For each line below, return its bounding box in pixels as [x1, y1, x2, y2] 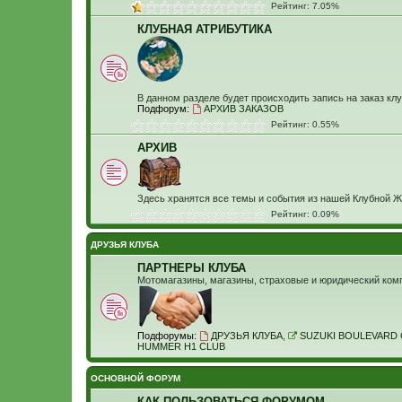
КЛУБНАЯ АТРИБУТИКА [137, 22, 272, 36]
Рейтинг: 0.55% [266, 119, 339, 129]
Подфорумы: [137, 330, 197, 341]
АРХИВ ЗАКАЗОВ [203, 103, 284, 114]
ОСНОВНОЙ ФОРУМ [91, 373, 180, 383]
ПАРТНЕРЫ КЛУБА [137, 261, 246, 275]
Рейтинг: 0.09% [266, 209, 339, 219]
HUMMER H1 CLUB [137, 341, 225, 352]
